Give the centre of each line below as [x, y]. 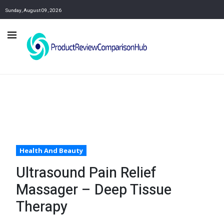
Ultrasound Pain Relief [86, 173]
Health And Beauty [51, 151]
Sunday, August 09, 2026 [33, 10]
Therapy [42, 207]
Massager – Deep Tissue [94, 190]
